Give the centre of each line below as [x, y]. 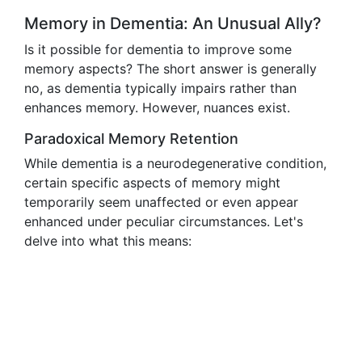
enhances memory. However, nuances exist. [157, 107]
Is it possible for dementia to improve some [158, 49]
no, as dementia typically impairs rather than [160, 88]
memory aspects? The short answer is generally [170, 69]
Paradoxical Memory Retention [131, 139]
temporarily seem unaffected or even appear [161, 202]
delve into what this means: [108, 241]
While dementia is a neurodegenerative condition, [175, 163]
